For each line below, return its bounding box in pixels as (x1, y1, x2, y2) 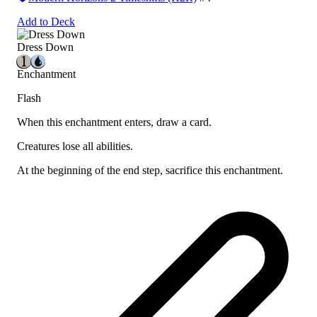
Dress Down (17, 41, 74, 54)
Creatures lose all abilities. (17, 140, 133, 153)
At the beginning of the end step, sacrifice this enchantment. (17, 164, 283, 177)
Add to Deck (17, 16, 75, 28)
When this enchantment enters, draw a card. (17, 116, 212, 129)
